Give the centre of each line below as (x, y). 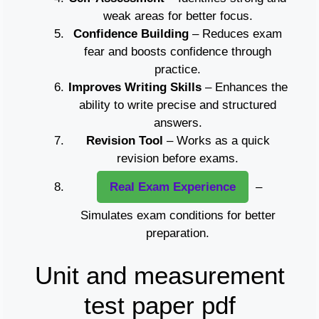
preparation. (178, 234)
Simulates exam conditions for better (178, 216)
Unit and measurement (159, 275)
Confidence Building (131, 34)
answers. (178, 123)
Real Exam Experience (173, 187)
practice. (178, 70)
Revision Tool (124, 141)
